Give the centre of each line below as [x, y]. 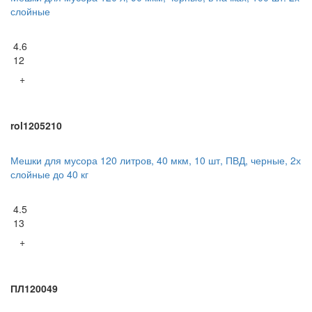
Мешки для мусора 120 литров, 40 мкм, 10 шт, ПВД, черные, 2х [156, 161]
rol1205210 [36, 126]
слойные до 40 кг [49, 174]
